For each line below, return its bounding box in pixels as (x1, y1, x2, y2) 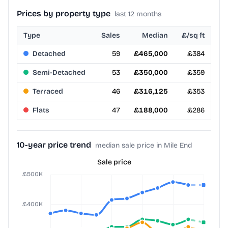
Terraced (33, 87, 63, 96)
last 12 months (115, 10, 161, 19)
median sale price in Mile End (95, 141, 192, 150)
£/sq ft (182, 31, 205, 40)
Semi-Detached (33, 68, 85, 77)
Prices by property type (17, 9, 110, 19)
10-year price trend (17, 140, 91, 150)
